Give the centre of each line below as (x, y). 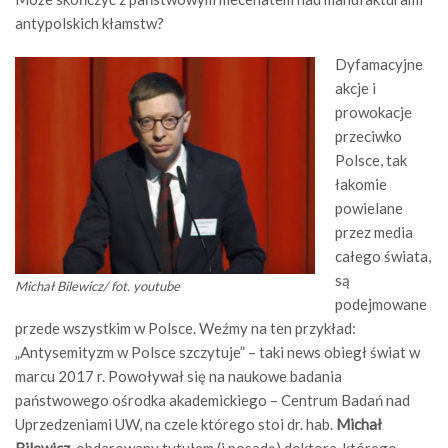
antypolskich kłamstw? (89, 23)
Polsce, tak (371, 160)
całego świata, (383, 256)
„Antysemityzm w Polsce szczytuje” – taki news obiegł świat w (217, 352)
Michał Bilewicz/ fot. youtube (97, 286)
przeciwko (368, 136)
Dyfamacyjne (379, 64)
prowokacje (373, 112)
